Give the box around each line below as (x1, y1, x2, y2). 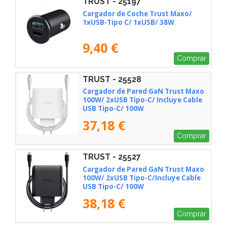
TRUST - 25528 (83, 74, 141, 84)
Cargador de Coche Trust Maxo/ (83, 9, 192, 18)
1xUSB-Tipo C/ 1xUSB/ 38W (83, 17, 174, 27)
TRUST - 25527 (83, 152, 141, 162)
